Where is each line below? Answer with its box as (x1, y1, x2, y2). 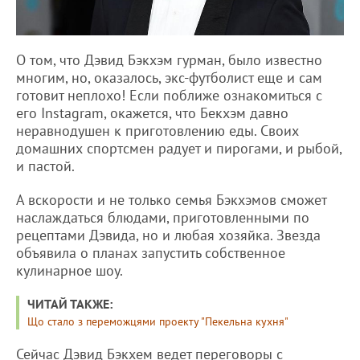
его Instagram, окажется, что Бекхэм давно (16, 103, 288, 122)
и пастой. (16, 156, 75, 175)
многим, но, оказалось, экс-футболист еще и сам (16, 67, 322, 87)
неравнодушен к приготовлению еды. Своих (16, 121, 299, 140)
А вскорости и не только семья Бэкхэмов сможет (16, 190, 326, 209)
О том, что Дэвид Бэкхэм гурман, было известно (16, 50, 322, 69)
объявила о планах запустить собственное (16, 243, 285, 262)
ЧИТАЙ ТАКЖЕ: (27, 295, 112, 312)
